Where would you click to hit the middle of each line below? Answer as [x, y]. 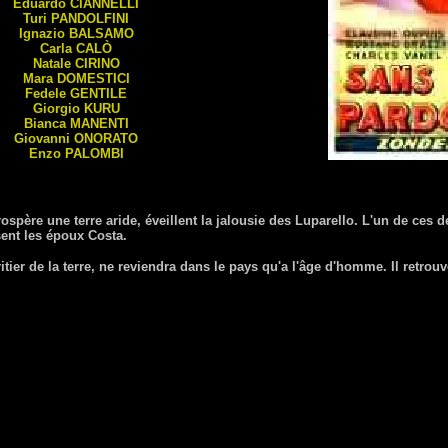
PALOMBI [94, 153]
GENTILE [98, 93]
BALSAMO [101, 33]
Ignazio [43, 33]
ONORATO [106, 138]
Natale [53, 63]
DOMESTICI [93, 78]
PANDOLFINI [90, 18]
